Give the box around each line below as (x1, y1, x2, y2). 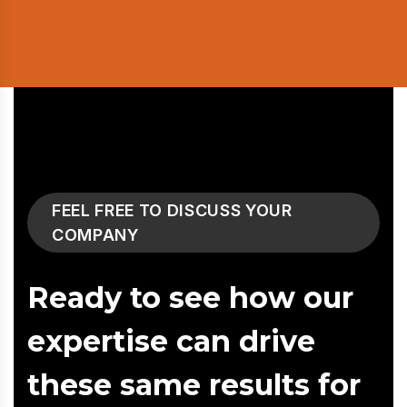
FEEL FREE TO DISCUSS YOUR (52, 201, 293, 221)
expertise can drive (27, 323, 315, 360)
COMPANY (52, 225, 139, 245)
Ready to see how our (27, 280, 353, 316)
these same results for (27, 367, 361, 403)
